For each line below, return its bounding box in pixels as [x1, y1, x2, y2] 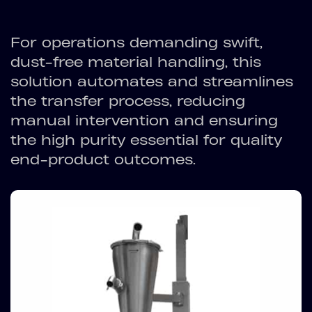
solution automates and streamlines [10, 73, 293, 90]
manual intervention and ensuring [10, 112, 278, 129]
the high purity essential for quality [10, 132, 282, 148]
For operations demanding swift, [10, 34, 263, 51]
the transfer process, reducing [10, 93, 245, 109]
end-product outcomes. [10, 151, 196, 168]
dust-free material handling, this [10, 54, 261, 70]
